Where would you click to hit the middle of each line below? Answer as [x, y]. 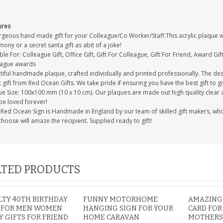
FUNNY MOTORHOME [121, 199]
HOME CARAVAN [111, 217]
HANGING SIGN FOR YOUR [128, 208]
